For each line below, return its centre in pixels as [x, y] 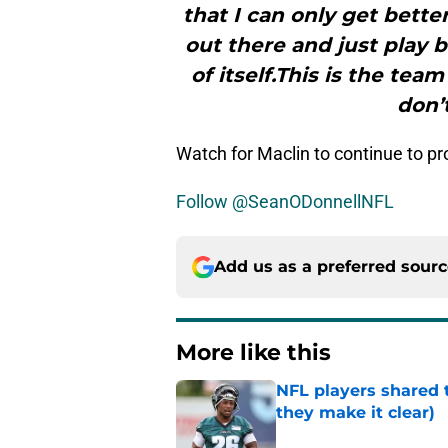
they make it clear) [355, 413]
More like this [253, 353]
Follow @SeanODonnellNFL [285, 202]
